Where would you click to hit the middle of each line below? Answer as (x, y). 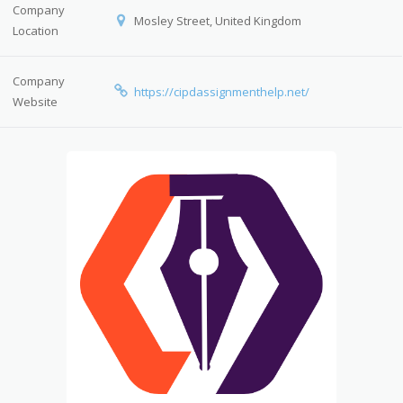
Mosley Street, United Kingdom (216, 21)
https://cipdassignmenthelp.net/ (221, 92)
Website (36, 102)
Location (36, 31)
